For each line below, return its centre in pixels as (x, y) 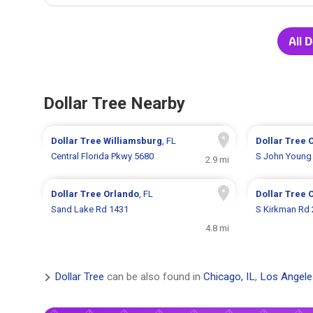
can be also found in (154, 277)
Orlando (122, 194)
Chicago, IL (229, 277)
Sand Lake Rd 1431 (90, 210)
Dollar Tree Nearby (114, 104)
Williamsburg (133, 141)
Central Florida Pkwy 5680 (103, 156)
